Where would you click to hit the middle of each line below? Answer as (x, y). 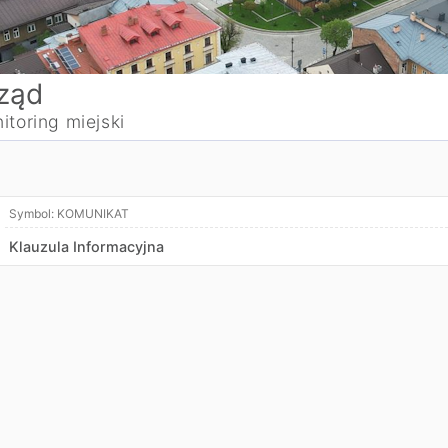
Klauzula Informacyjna (86, 246)
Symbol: (33, 213)
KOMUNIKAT (93, 213)
